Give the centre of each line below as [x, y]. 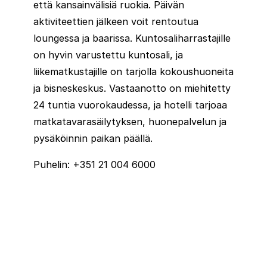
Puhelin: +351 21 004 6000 [94, 164]
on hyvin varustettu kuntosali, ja [108, 55]
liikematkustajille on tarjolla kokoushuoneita [133, 71]
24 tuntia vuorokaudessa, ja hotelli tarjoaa [130, 105]
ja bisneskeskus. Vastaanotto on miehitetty [132, 88]
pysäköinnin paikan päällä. [93, 138]
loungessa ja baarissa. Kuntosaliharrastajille [132, 38]
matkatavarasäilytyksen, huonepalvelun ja [130, 121]
